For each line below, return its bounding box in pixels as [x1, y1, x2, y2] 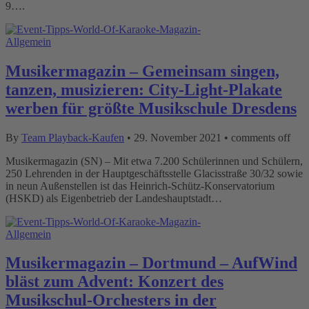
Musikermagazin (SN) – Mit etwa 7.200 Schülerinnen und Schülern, [6, 154, 303, 167]
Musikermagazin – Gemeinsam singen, [6, 61, 279, 80]
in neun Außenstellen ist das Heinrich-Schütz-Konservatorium [6, 179, 275, 192]
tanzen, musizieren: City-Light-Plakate [6, 80, 282, 99]
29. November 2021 [134, 131, 221, 143]
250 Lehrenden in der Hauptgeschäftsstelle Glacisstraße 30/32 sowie [6, 167, 303, 179]
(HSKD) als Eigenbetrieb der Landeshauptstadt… [6, 192, 222, 204]
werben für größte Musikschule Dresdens [6, 99, 297, 117]
